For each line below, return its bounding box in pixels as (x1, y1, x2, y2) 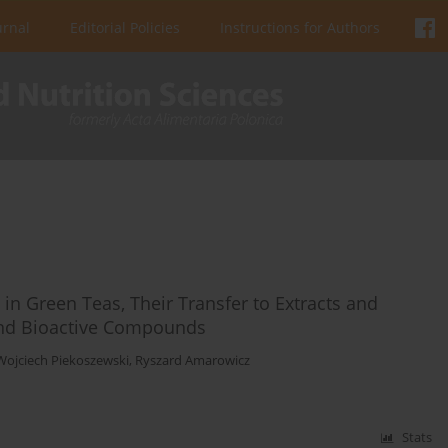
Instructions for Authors (220, 18, 380, 37)
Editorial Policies (70, 18, 180, 37)
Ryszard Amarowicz (135, 352, 250, 370)
